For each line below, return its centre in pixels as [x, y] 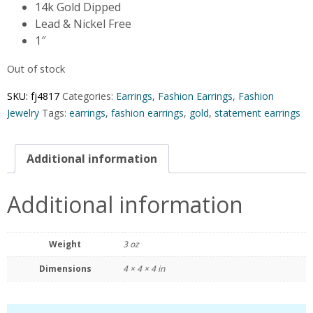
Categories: [89, 96]
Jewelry [23, 113]
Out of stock [36, 69]
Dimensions [65, 268]
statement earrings [257, 113]
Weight [65, 244]
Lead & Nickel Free [83, 24]
